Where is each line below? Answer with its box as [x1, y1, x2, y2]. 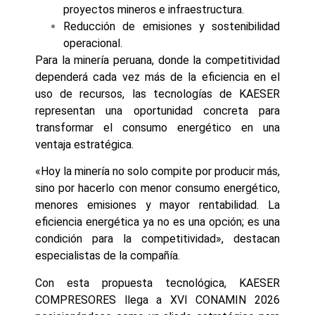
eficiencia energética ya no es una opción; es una [35, 215, 280, 229]
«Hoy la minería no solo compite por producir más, [35, 165, 280, 179]
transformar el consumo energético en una [35, 120, 280, 134]
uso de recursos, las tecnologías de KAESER [35, 86, 280, 101]
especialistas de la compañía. [35, 249, 180, 263]
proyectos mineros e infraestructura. [63, 2, 244, 16]
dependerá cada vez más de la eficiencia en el [35, 70, 280, 84]
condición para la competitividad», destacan [35, 232, 280, 246]
